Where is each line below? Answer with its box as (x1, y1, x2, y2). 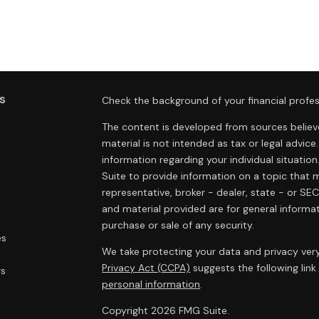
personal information (102, 278, 201, 291)
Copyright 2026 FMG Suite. (102, 304, 230, 317)
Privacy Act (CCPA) (102, 261, 191, 274)
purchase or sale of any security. (102, 219, 255, 231)
